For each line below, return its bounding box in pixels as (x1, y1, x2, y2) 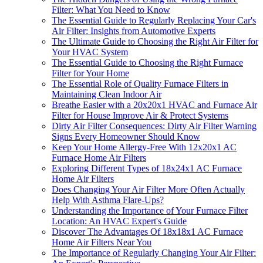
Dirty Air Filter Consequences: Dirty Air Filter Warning (52, 120, 257, 131)
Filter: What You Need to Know (52, 4, 170, 15)
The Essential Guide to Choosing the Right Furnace (52, 57, 243, 68)
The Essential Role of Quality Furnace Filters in (52, 78, 228, 89)
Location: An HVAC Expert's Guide (52, 215, 187, 226)
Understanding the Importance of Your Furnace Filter (52, 205, 248, 215)
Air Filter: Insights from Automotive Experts (52, 25, 215, 36)
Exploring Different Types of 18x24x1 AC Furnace (52, 163, 242, 173)
